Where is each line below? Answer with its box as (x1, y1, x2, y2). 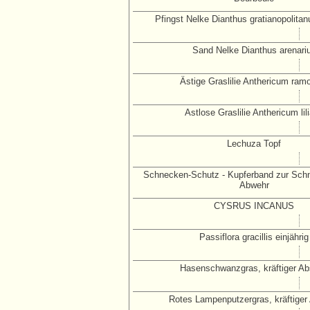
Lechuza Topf (227, 138, 281, 149)
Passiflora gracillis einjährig (199, 232, 309, 242)
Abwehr (239, 180, 269, 190)
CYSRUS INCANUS (214, 201, 294, 211)
